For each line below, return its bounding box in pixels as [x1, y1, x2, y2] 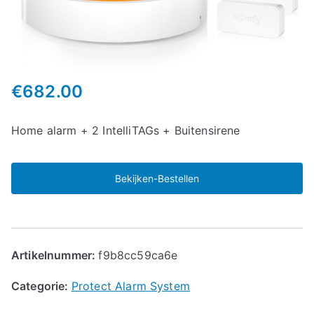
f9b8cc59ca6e [98, 247, 178, 262]
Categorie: [11, 278, 71, 293]
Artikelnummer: [11, 247, 99, 262]
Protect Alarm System [71, 278, 190, 293]
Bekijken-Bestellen [115, 172, 199, 184]
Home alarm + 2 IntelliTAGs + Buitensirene [11, 123, 240, 137]
